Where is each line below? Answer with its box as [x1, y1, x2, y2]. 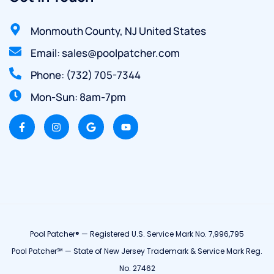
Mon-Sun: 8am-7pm [31, 89, 126, 104]
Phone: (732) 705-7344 [31, 67, 141, 82]
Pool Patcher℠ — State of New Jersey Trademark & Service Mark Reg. [12, 246, 262, 257]
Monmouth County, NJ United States [31, 23, 206, 38]
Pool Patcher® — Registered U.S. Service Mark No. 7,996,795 [30, 229, 244, 240]
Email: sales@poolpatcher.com [31, 45, 180, 60]
